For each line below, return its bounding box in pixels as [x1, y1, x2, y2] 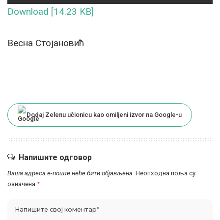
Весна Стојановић [7, 37, 84, 49]
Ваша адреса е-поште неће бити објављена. [7, 169, 134, 177]
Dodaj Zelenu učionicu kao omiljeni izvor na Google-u [27, 111, 182, 119]
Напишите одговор [19, 153, 92, 163]
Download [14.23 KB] [7, 6, 94, 18]
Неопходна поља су [136, 169, 195, 177]
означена [7, 180, 37, 188]
